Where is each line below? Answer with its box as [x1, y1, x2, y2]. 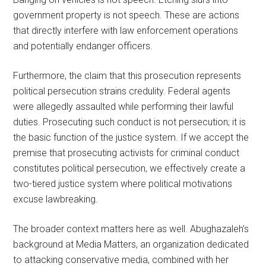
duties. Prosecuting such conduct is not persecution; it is [13, 116, 246, 128]
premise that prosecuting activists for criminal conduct [13, 147, 240, 159]
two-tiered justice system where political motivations [13, 178, 233, 189]
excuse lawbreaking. [13, 193, 99, 205]
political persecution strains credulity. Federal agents [13, 85, 231, 97]
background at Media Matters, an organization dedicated [13, 238, 249, 250]
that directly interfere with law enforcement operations [13, 24, 239, 36]
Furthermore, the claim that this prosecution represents [13, 69, 242, 81]
